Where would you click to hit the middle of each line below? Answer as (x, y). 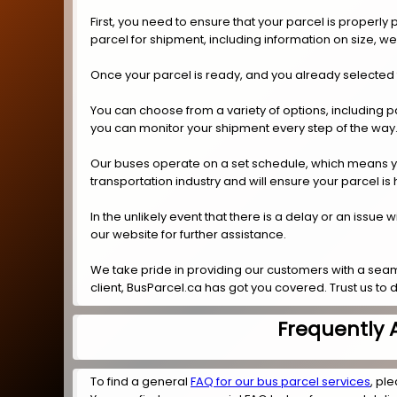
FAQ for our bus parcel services (280, 382)
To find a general (140, 382)
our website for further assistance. (188, 234)
